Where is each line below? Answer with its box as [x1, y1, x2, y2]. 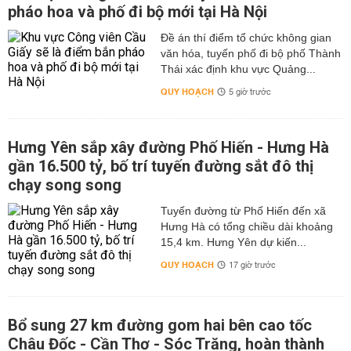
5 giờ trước [228, 85, 271, 100]
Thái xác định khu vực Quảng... [160, 63, 316, 75]
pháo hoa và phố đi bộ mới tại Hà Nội [8, 2, 267, 21]
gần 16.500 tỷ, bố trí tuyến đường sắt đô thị [8, 157, 313, 175]
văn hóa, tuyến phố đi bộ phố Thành [160, 47, 341, 60]
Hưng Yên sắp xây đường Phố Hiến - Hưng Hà [8, 138, 329, 157]
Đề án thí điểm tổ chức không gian [160, 31, 331, 44]
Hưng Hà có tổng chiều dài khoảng [160, 220, 333, 233]
